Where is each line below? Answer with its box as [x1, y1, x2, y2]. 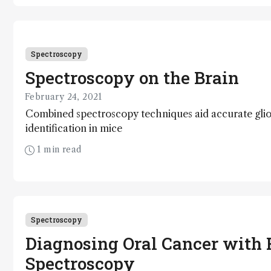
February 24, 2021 [25, 91, 102, 102]
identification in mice [25, 122, 122, 134]
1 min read [34, 143, 82, 155]
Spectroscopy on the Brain [25, 66, 239, 89]
